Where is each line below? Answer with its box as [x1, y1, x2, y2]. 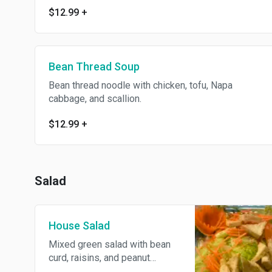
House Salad [49, 219, 110, 232]
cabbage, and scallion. [49, 93, 141, 104]
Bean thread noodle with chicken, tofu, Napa [49, 80, 233, 91]
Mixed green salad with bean [49, 239, 171, 250]
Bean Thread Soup [49, 60, 140, 73]
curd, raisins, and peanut [49, 252, 150, 263]
